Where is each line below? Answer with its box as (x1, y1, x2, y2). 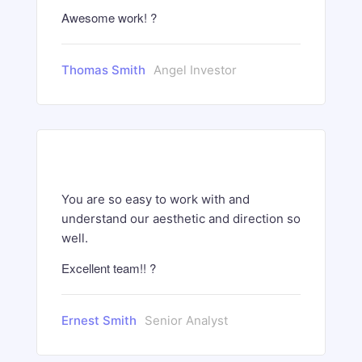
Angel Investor (154, 62, 237, 78)
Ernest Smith (61, 313, 137, 328)
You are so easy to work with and (61, 192, 250, 207)
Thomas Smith (61, 62, 145, 78)
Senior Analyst (145, 313, 228, 328)
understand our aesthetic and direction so (61, 211, 301, 226)
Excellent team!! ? (61, 259, 156, 276)
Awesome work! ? (61, 9, 157, 26)
